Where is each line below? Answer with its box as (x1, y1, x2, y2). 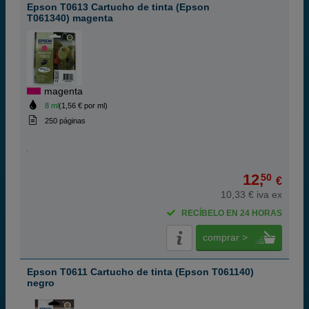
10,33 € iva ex (221, 189, 282, 200)
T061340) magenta (27, 12, 113, 23)
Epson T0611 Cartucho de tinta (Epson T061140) (27, 266, 254, 277)
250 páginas (44, 117, 86, 125)
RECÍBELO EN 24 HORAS (181, 208, 282, 218)
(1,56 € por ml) (58, 101, 108, 110)
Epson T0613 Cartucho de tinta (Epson (27, 1, 210, 12)
